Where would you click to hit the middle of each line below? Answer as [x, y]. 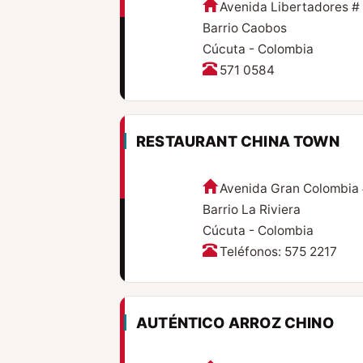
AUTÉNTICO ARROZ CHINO [235, 323]
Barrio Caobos [244, 28]
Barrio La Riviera [251, 210]
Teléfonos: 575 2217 [278, 252]
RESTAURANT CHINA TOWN [238, 141]
